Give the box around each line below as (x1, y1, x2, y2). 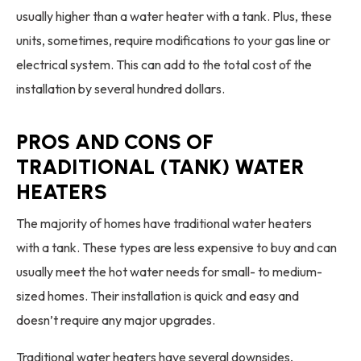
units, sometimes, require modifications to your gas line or (16, 32, 330, 49)
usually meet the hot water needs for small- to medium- (16, 263, 322, 280)
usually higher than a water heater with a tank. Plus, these (16, 8, 332, 25)
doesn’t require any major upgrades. (16, 312, 215, 329)
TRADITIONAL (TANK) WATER (16, 154, 305, 180)
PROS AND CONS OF (16, 129, 214, 156)
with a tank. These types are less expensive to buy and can (16, 239, 337, 256)
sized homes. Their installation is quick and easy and (16, 288, 299, 305)
